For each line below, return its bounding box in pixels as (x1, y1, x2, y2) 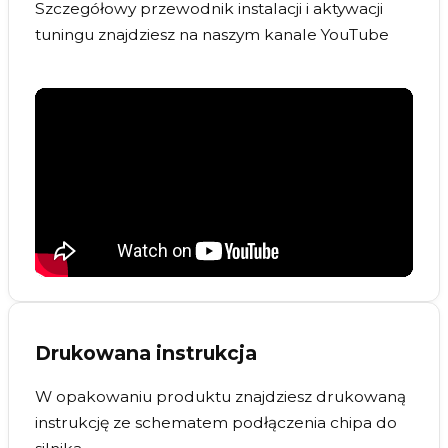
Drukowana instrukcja (35, 340, 257, 365)
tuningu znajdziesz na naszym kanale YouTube (35, 24, 389, 44)
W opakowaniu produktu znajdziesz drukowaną (35, 387, 406, 407)
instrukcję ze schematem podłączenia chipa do (35, 413, 397, 433)
